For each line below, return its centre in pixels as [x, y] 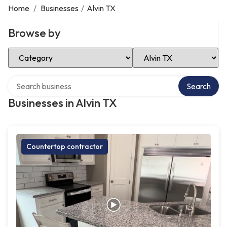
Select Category [36, 51]
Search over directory [45, 80]
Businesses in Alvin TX [63, 103]
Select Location [160, 51]
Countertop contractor [65, 146]
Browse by [34, 33]
